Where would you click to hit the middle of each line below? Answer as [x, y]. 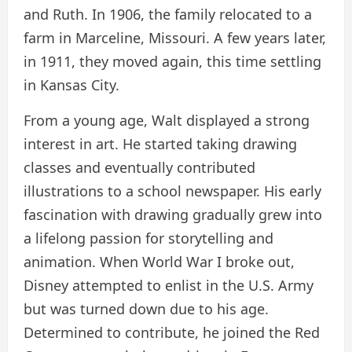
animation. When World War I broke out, [159, 262]
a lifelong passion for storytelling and [148, 238]
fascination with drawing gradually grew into [173, 215]
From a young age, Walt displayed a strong [167, 121]
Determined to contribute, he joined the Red [172, 333]
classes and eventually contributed [139, 168]
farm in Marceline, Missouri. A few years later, [175, 38]
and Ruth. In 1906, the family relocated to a [168, 15]
